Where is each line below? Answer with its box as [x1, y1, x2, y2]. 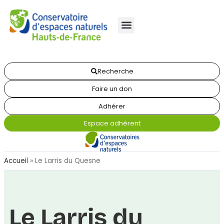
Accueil [4, 156, 28, 165]
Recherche [97, 66, 133, 76]
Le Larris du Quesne [35, 156, 100, 165]
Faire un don [92, 84, 132, 93]
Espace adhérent [83, 118, 140, 128]
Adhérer [98, 101, 125, 111]
